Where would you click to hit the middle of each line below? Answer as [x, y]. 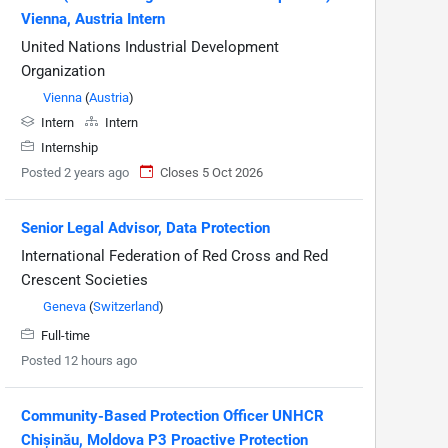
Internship [68, 147]
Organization [63, 70]
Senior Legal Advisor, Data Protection [145, 227]
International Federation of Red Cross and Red [174, 255]
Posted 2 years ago [75, 172]
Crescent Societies [84, 279]
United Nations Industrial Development [150, 46]
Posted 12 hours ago [79, 360]
